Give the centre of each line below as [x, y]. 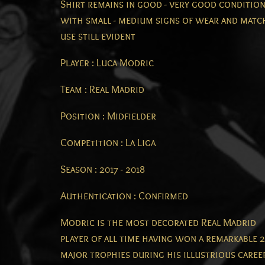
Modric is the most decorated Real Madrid [158, 223]
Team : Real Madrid [102, 90]
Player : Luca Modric [107, 63]
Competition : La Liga [108, 143]
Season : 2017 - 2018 [103, 170]
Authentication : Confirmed [124, 196]
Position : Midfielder [108, 117]
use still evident [98, 37]
